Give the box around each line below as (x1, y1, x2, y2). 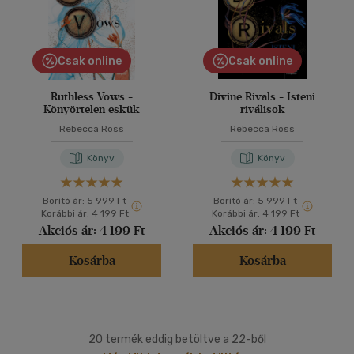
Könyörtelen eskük (43, 103, 140, 116)
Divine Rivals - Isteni (209, 90, 315, 104)
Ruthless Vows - (51, 90, 133, 104)
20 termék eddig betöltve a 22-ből (88, 333, 266, 346)
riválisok (239, 103, 285, 116)
